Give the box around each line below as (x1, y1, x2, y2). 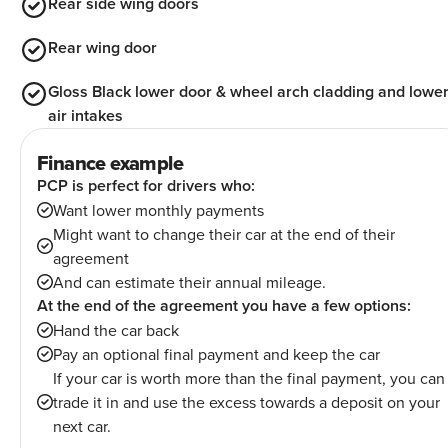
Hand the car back (53, 319, 179, 342)
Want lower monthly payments (53, 199, 264, 222)
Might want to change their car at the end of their (53, 223, 395, 246)
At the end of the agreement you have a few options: (37, 294, 411, 318)
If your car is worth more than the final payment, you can (53, 367, 445, 390)
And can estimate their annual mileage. (53, 271, 326, 294)
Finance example (37, 148, 183, 179)
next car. (53, 415, 111, 438)
